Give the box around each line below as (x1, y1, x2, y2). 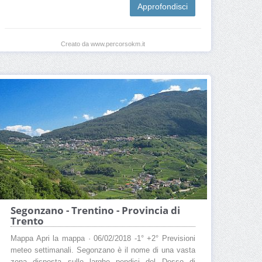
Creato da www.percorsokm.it (61, 40, 145, 48)
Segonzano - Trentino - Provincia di (11, 204, 180, 218)
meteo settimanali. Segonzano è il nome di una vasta (11, 246, 195, 255)
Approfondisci (137, 2, 188, 12)
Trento (11, 214, 44, 228)
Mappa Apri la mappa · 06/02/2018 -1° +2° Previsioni (11, 235, 195, 243)
